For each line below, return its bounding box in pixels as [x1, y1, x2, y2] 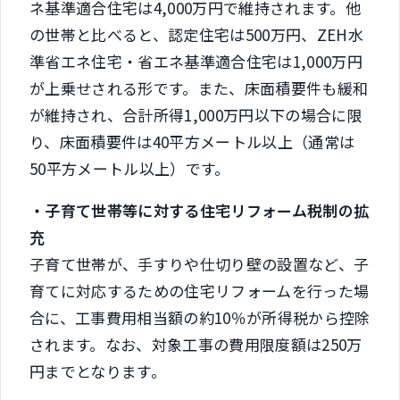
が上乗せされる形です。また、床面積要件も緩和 [29, 76, 369, 99]
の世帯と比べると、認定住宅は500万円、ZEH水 [29, 22, 364, 46]
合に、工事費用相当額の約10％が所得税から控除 [29, 305, 371, 329]
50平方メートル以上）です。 [29, 156, 230, 179]
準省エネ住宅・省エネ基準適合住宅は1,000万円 [29, 49, 363, 72]
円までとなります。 [29, 359, 167, 382]
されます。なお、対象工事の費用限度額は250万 [29, 332, 362, 355]
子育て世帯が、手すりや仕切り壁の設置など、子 [29, 252, 370, 275]
